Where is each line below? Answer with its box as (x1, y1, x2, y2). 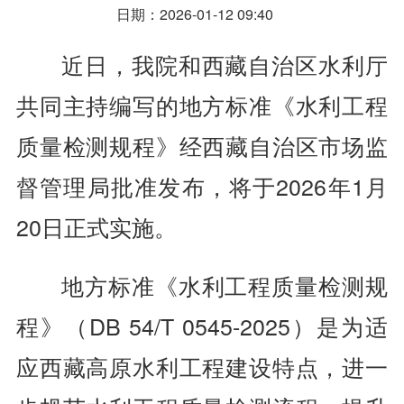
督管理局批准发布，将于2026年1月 (15, 170, 389, 203)
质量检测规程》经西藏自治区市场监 (15, 129, 389, 162)
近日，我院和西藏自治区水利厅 (60, 48, 389, 81)
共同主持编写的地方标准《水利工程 (15, 88, 389, 122)
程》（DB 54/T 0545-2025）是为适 (15, 309, 389, 343)
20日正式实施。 (15, 210, 177, 243)
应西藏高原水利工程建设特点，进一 (15, 350, 389, 383)
